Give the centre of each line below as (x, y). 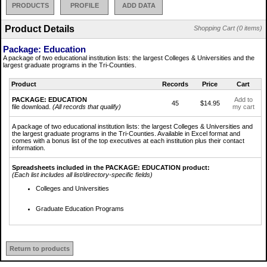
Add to (243, 99)
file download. (32, 106)
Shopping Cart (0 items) (228, 28)
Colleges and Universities (72, 188)
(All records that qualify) (87, 106)
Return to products (40, 248)
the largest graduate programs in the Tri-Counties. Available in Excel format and (126, 133)
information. (29, 148)
